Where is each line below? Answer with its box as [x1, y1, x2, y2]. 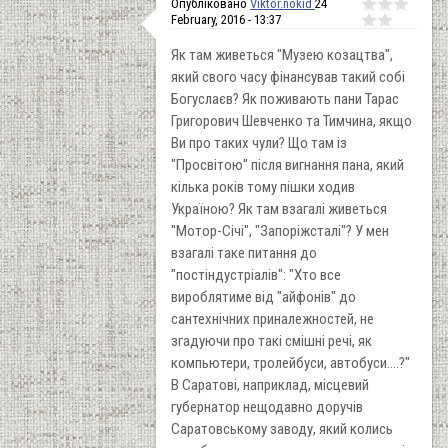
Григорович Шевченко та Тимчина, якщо [171, 111, 412, 130]
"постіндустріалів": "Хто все [171, 265, 341, 284]
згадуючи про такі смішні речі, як [171, 331, 372, 350]
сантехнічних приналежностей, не [171, 309, 374, 328]
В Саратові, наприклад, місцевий [171, 375, 369, 394]
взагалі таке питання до [171, 243, 317, 262]
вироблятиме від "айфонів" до [171, 287, 356, 306]
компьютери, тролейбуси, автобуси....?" [171, 353, 410, 372]
